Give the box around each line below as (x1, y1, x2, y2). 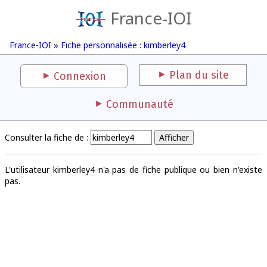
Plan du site (169, 69, 229, 82)
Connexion (54, 70, 106, 83)
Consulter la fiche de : (5, 132, 88, 143)
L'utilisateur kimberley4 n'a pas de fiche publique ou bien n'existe (5, 164, 262, 175)
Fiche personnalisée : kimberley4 (61, 39, 185, 51)
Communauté (105, 98, 173, 111)
